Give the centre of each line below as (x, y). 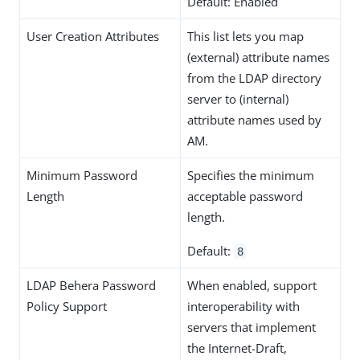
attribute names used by (254, 119)
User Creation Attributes (93, 36)
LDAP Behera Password (91, 285)
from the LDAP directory (254, 78)
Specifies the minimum (251, 175)
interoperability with (243, 306)
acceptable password (245, 196)
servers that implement (252, 327)
